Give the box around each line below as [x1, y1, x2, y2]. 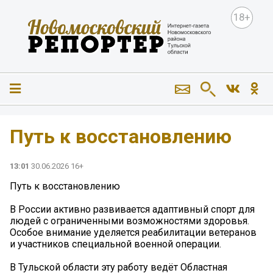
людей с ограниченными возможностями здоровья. [10, 215, 249, 227]
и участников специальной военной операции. [10, 238, 221, 250]
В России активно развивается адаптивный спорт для [10, 204, 255, 216]
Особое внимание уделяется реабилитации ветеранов [10, 227, 257, 239]
